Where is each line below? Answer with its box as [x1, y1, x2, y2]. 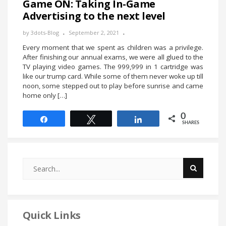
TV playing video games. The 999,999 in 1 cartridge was [23, 62, 203, 72]
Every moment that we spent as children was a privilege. [23, 43, 203, 52]
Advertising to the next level [23, 9, 165, 23]
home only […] [23, 91, 67, 100]
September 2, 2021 [69, 29, 119, 37]
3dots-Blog [31, 29, 59, 37]
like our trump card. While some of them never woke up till [23, 72, 203, 81]
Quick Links [23, 208, 81, 222]
